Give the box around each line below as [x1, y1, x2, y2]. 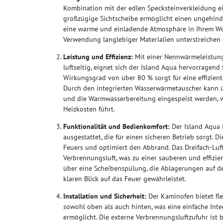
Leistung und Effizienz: [63, 52, 133, 61]
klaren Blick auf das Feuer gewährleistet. [63, 174, 186, 183]
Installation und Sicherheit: [63, 191, 146, 201]
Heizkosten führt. [63, 104, 115, 113]
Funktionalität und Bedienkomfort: [63, 121, 170, 131]
